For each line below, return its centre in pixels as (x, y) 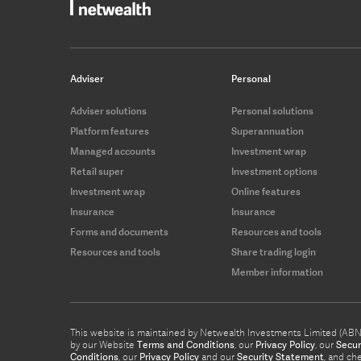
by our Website (104, 346)
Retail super (97, 172)
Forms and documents (119, 232)
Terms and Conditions (186, 345)
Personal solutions (272, 111)
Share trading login (274, 252)
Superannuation (268, 131)
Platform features (110, 131)
